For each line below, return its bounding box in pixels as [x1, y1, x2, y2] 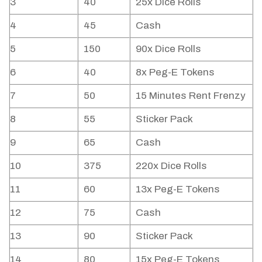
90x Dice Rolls [135, 43, 201, 55]
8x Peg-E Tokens [135, 67, 215, 78]
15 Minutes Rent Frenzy [135, 90, 246, 102]
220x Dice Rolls [135, 160, 207, 172]
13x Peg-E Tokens [135, 184, 220, 195]
